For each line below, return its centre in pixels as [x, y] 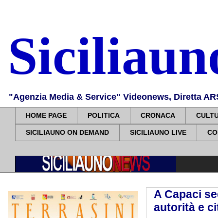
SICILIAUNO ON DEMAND [67, 133]
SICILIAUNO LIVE [158, 133]
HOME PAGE [46, 116]
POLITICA [104, 116]
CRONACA [158, 116]
